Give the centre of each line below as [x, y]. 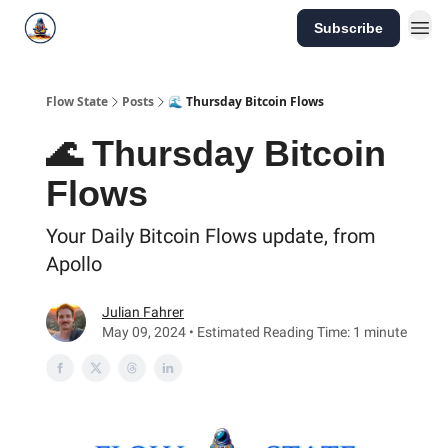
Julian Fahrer [143, 312]
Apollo [74, 264]
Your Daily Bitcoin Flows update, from [211, 236]
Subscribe [348, 28]
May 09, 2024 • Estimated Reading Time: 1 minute [254, 332]
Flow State [77, 101]
